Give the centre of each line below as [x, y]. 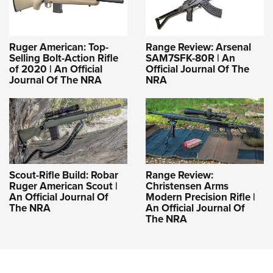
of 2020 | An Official [56, 69]
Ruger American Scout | [63, 186]
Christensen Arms [187, 186]
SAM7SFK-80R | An [190, 58]
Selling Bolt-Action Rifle [64, 58]
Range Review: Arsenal [198, 47]
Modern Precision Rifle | [200, 197]
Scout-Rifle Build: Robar [64, 175]
